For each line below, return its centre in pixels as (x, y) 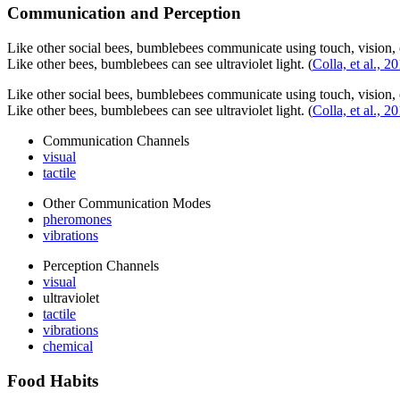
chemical (68, 346)
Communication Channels (116, 141)
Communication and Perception (124, 13)
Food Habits (53, 380)
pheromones (77, 220)
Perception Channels (101, 266)
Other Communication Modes (127, 204)
